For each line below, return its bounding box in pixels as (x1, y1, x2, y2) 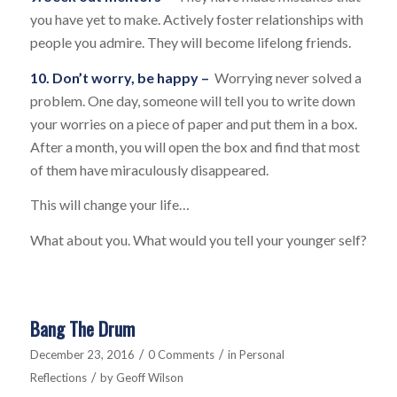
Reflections (29, 370, 87, 385)
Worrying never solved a (214, 68, 362, 86)
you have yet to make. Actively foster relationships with (29, 11, 363, 28)
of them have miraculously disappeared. (29, 160, 269, 178)
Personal (238, 347, 284, 362)
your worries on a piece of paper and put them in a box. (29, 114, 357, 132)
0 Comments (147, 347, 214, 362)
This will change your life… (29, 196, 190, 214)
